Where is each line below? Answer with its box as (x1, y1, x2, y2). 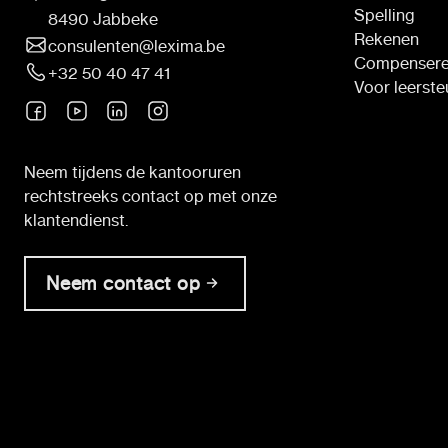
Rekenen (354, 28, 419, 49)
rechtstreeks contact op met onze (24, 185, 277, 206)
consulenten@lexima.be (48, 35, 225, 56)
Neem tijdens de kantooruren (24, 161, 241, 182)
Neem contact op (46, 271, 201, 295)
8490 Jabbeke (48, 8, 158, 29)
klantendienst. (24, 209, 128, 230)
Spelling (354, 4, 415, 25)
